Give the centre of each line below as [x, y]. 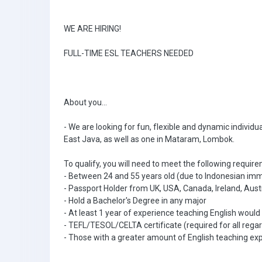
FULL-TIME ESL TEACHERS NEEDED [129, 53]
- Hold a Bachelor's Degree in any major [135, 201]
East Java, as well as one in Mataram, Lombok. [149, 139]
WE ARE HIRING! [92, 29]
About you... [85, 102]
